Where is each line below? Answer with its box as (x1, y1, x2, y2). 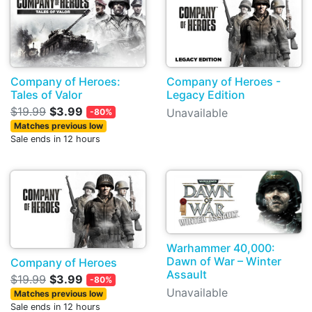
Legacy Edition (166, 87, 245, 102)
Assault (166, 267, 207, 282)
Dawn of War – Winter (166, 254, 281, 269)
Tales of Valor (10, 87, 82, 102)
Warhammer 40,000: (166, 241, 275, 256)
